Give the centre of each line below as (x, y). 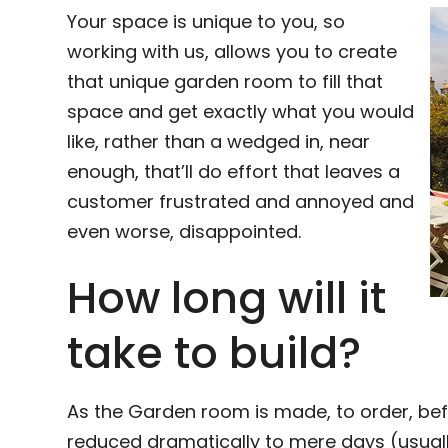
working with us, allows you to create (232, 51)
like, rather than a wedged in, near (219, 141)
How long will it (227, 298)
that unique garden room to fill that (225, 81)
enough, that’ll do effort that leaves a (234, 171)
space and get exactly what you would (241, 111)
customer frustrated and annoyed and (241, 201)
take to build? (214, 353)
